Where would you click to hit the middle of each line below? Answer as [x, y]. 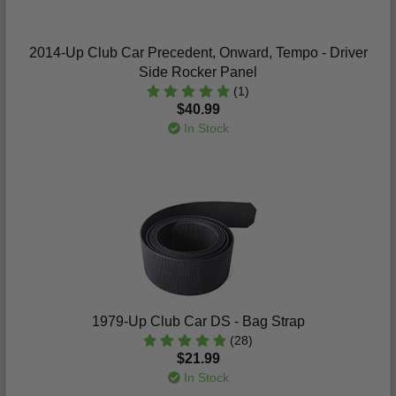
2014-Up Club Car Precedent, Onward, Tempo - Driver [198, 53]
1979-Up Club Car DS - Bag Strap [198, 321]
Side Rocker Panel [198, 72]
